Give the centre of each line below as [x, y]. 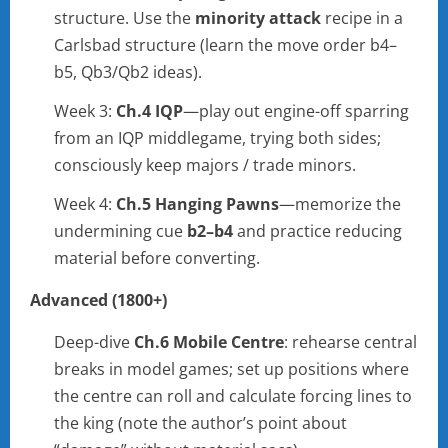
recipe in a [362, 18]
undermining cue [120, 231]
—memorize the [340, 204]
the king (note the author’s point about [200, 423]
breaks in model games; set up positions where [231, 369]
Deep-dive [94, 342]
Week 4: [85, 204]
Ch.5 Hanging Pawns [197, 204]
